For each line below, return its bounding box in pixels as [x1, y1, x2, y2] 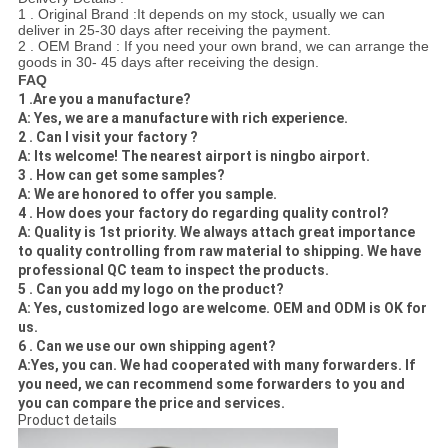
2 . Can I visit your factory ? [17, 129, 198, 146]
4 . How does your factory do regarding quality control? [17, 205, 389, 222]
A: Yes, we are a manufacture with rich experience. [17, 110, 348, 127]
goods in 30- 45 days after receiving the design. [17, 54, 319, 71]
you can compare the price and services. [17, 395, 285, 412]
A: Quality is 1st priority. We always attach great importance [17, 224, 415, 241]
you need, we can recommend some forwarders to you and [17, 376, 405, 393]
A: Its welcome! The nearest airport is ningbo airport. [17, 148, 370, 165]
